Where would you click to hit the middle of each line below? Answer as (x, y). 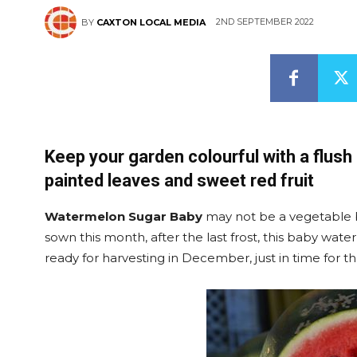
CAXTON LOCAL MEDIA (151, 22)
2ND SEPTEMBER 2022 (265, 22)
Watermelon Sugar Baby (124, 216)
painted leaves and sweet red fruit (179, 180)
